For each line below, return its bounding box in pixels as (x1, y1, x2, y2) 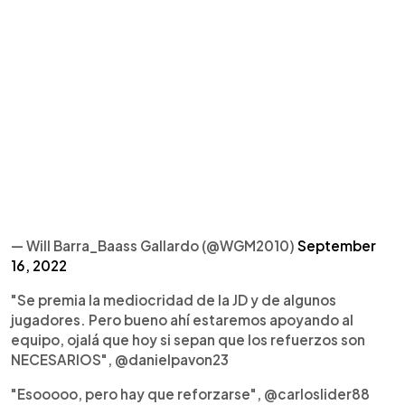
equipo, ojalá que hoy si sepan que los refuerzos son (11, 330, 365, 348)
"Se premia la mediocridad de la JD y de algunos (11, 290, 336, 308)
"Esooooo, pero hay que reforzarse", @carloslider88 (11, 384, 370, 402)
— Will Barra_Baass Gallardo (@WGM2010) (11, 236, 297, 254)
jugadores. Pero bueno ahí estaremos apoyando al (11, 310, 353, 328)
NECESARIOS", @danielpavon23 (11, 350, 229, 368)
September (297, 236, 376, 254)
